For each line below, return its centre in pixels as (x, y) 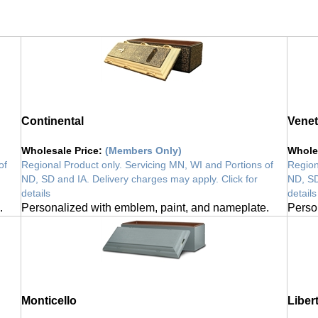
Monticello (49, 293)
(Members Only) (143, 143)
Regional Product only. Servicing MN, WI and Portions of (147, 157)
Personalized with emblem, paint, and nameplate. (145, 200)
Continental (53, 114)
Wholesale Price (60, 143)
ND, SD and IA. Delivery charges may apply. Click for (139, 171)
